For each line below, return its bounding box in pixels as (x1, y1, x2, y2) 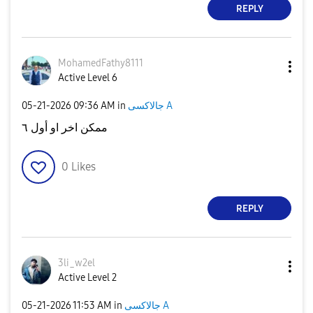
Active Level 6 (58, 72, 117, 84)
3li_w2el (58, 257, 95, 269)
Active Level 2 (58, 272, 117, 284)
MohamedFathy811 (58, 57, 139, 69)
